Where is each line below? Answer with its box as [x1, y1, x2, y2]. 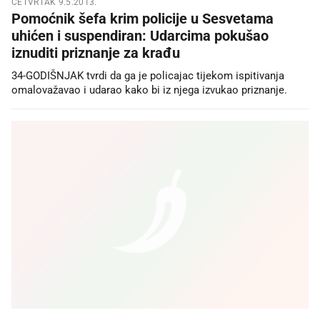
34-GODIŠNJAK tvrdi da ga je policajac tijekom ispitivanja [11, 69, 284, 83]
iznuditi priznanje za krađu [11, 44, 180, 62]
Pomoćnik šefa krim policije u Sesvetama [11, 10, 274, 28]
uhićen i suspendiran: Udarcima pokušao [11, 27, 269, 45]
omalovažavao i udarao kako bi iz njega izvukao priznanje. [11, 84, 287, 97]
